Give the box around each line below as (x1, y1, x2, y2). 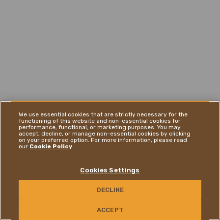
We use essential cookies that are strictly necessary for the (19, 111, 188, 118)
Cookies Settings (80, 166, 140, 174)
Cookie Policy (29, 143, 73, 150)
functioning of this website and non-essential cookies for (19, 117, 181, 124)
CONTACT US (10, 195, 51, 203)
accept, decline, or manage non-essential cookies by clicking (19, 130, 191, 137)
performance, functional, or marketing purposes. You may (19, 124, 181, 131)
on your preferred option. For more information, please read (19, 137, 188, 143)
